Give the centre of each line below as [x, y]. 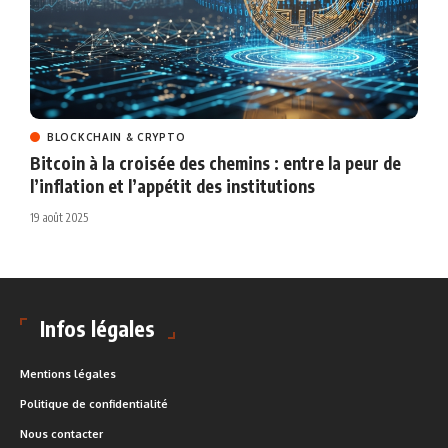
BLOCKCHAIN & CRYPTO [116, 136]
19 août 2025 [59, 217]
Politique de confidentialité [94, 403]
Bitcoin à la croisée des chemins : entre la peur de [215, 162]
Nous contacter [61, 433]
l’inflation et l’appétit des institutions [172, 185]
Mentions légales [68, 373]
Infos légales [97, 328]
